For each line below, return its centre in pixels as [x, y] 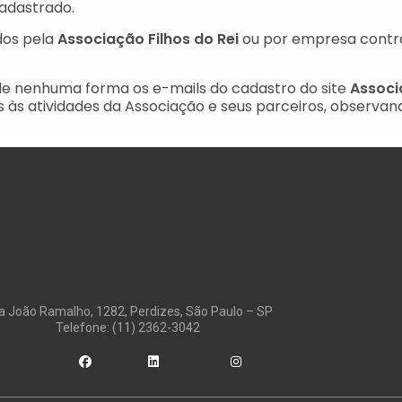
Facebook [44, 361]
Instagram [194, 361]
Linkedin [119, 361]
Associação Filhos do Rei [148, 39]
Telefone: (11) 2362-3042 [127, 327]
